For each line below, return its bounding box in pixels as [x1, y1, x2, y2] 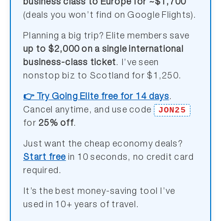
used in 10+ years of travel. [23, 201, 140, 210]
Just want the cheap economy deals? [23, 140, 183, 149]
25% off [38, 119, 74, 128]
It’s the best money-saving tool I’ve [23, 187, 176, 196]
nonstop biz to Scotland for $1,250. [23, 72, 182, 81]
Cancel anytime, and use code [23, 106, 154, 115]
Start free [23, 153, 66, 162]
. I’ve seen [116, 59, 159, 68]
